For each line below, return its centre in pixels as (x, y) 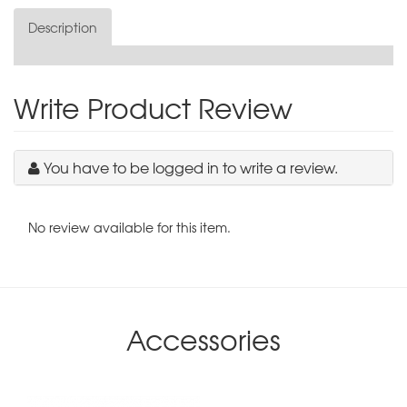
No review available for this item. (129, 227)
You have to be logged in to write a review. (191, 167)
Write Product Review (153, 107)
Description (63, 27)
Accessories (203, 339)
